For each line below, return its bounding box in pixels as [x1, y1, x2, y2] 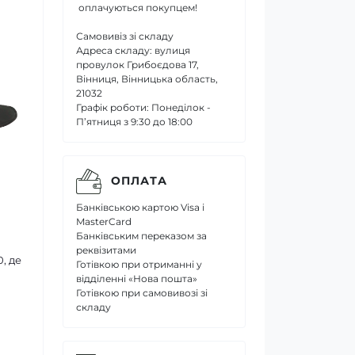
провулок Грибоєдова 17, [76, 58, 199, 71]
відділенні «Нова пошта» [76, 272, 197, 284]
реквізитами [76, 243, 136, 256]
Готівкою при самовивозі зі [76, 286, 208, 299]
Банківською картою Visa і [76, 200, 204, 213]
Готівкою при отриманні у [76, 258, 202, 270]
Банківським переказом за [76, 229, 207, 242]
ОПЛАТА [111, 174, 167, 188]
